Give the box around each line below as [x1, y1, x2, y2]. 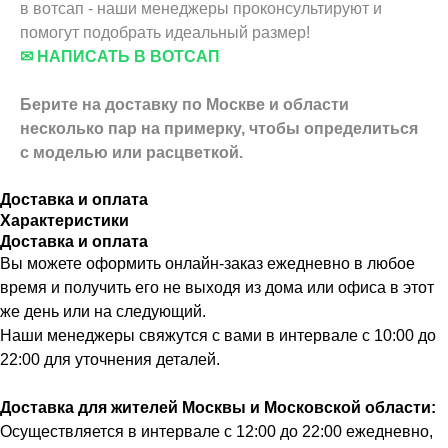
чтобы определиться [249, 120, 418, 138]
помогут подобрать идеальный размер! [20, 24, 310, 42]
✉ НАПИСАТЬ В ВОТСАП [20, 48, 220, 66]
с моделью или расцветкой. [20, 144, 243, 162]
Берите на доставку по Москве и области [20, 96, 349, 114]
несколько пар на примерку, [20, 120, 245, 138]
